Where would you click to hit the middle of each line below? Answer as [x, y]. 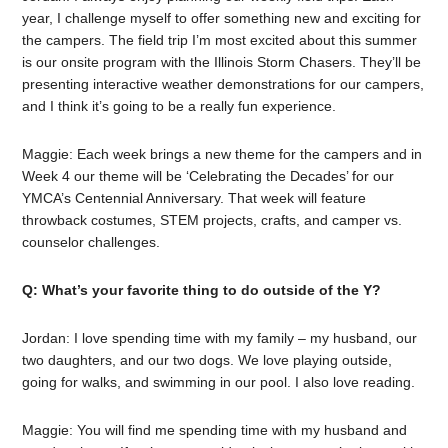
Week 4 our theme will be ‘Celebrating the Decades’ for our [208, 176]
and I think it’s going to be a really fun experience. [179, 106]
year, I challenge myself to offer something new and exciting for [222, 18]
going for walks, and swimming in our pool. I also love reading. [219, 382]
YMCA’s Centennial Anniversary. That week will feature [194, 198]
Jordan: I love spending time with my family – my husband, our [220, 338]
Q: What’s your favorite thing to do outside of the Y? [202, 290]
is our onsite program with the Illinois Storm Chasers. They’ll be [222, 62]
